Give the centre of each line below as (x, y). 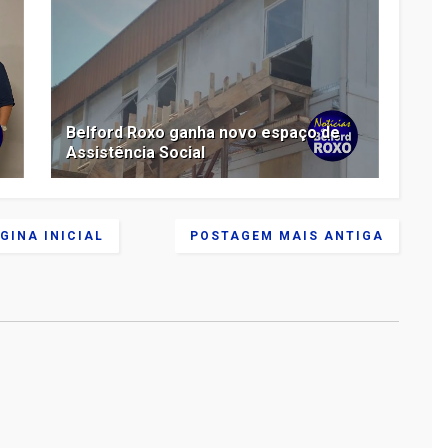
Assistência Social (136, 152)
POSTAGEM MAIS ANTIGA (287, 235)
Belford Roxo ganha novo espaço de (203, 132)
